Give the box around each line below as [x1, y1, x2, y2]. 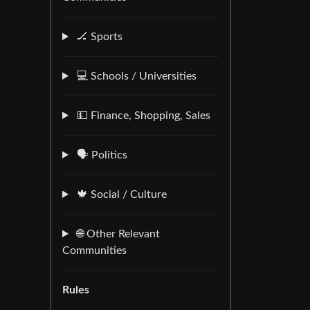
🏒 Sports [73, 31, 122, 42]
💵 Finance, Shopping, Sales [73, 110, 210, 121]
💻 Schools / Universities [73, 71, 197, 82]
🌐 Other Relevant [73, 228, 160, 239]
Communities [62, 245, 127, 256]
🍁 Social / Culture [73, 189, 167, 200]
